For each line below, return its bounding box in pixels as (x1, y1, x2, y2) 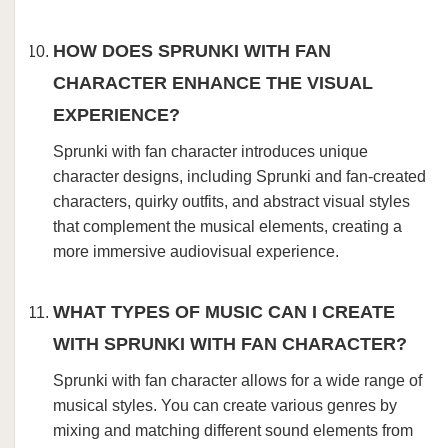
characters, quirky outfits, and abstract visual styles (53, 193, 410, 210)
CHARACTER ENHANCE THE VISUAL (53, 73, 373, 93)
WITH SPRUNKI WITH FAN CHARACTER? (53, 334, 407, 354)
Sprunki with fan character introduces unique (53, 143, 368, 160)
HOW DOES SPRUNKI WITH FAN (53, 41, 331, 61)
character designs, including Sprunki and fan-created (53, 168, 426, 185)
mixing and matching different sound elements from (53, 422, 413, 439)
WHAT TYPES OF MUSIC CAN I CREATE (53, 302, 395, 322)
